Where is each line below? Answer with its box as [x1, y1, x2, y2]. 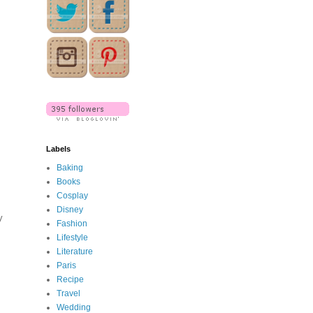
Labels [46, 145, 71, 154]
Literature [57, 247, 93, 257]
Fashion [57, 219, 87, 229]
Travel [57, 289, 80, 299]
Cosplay [57, 191, 88, 201]
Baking [57, 163, 83, 173]
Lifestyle [57, 233, 88, 243]
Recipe [57, 275, 84, 285]
